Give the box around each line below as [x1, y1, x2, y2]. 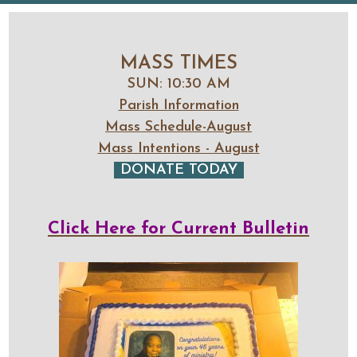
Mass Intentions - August [97, 141, 260, 156]
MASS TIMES [120, 54, 237, 73]
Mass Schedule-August [105, 120, 252, 135]
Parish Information [118, 98, 239, 113]
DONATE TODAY [120, 163, 237, 178]
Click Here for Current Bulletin [48, 220, 309, 238]
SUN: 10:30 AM [127, 76, 230, 92]
